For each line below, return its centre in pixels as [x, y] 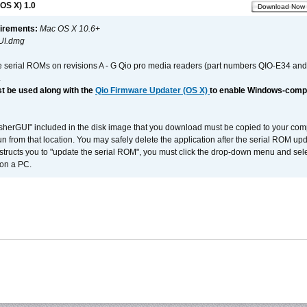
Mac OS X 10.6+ [70, 29]
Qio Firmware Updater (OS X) [152, 90]
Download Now [281, 7]
